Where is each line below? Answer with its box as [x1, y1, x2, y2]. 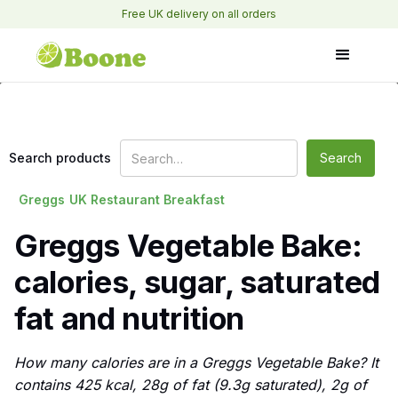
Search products [9, 150, 111, 165]
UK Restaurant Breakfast [69, 192, 225, 207]
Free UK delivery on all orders [122, 7, 276, 20]
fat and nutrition [14, 300, 245, 337]
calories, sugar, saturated [14, 264, 381, 300]
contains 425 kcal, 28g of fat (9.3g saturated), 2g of [14, 376, 367, 394]
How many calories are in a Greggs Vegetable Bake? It [14, 354, 378, 372]
